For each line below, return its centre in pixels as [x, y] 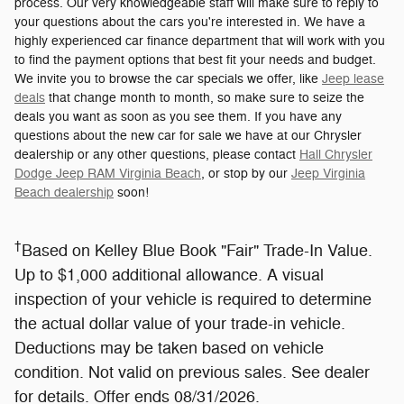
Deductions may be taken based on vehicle [169, 348]
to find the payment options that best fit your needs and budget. [195, 60]
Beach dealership [64, 192]
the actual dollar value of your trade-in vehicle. [180, 323]
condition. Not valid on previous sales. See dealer [192, 372]
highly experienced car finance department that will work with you [200, 41]
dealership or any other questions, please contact [157, 154]
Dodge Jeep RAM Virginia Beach [108, 173]
